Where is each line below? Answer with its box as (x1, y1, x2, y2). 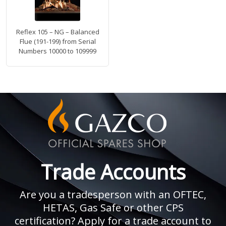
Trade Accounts (40, 158, 186, 186)
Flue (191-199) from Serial (19, 37, 96, 46)
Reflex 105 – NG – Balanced (16, 27, 99, 37)
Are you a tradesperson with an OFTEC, (20, 188, 206, 202)
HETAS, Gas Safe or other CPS (42, 201, 184, 215)
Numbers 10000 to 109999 (19, 46, 96, 56)
